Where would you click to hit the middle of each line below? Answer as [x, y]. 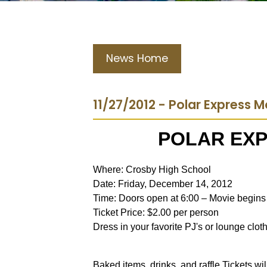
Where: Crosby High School [152, 170]
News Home [137, 58]
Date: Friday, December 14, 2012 [163, 184]
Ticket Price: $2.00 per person [156, 212]
